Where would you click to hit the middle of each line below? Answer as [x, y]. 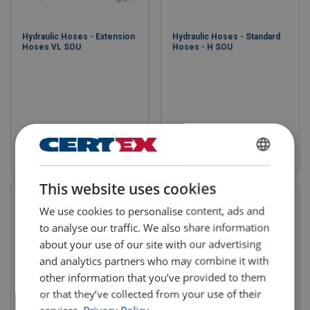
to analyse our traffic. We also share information [155, 227]
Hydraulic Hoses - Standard [226, 37]
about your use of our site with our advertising [151, 244]
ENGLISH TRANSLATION [242, 190]
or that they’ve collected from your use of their [151, 294]
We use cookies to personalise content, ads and [152, 211]
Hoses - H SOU [202, 47]
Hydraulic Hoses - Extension [79, 37]
